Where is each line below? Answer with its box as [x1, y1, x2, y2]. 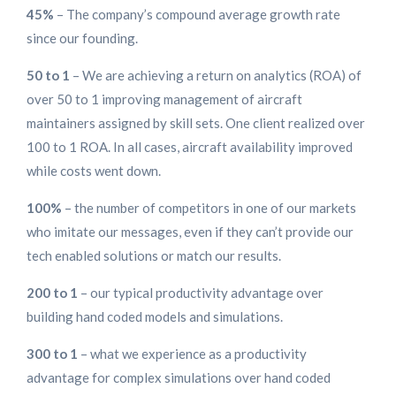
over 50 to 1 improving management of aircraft [27, 91, 302, 108]
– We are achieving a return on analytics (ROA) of [70, 67, 362, 84]
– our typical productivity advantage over [78, 285, 324, 301]
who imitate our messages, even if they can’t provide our [27, 224, 354, 240]
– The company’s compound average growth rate [54, 6, 340, 23]
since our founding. [27, 30, 138, 47]
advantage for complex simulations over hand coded [27, 369, 331, 386]
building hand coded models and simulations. [27, 308, 283, 325]
